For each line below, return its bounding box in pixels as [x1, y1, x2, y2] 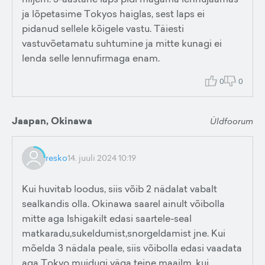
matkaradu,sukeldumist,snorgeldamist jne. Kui [22, 227, 225, 240]
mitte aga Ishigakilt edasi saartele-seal [22, 212, 192, 225]
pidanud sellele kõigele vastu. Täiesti [22, 22, 184, 35]
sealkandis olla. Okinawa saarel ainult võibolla [22, 197, 225, 210]
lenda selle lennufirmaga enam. [22, 51, 160, 64]
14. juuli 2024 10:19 [67, 152, 136, 163]
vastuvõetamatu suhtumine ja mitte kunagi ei [22, 37, 222, 50]
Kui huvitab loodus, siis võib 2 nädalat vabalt [22, 182, 217, 195]
